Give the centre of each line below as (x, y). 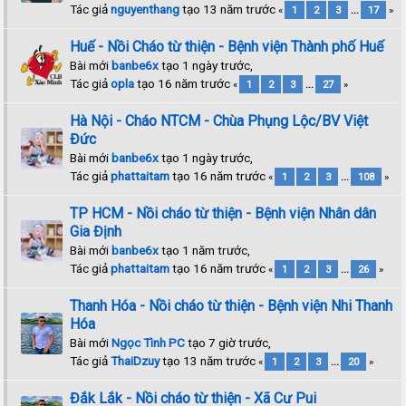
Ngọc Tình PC (149, 342)
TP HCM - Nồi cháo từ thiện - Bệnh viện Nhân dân (223, 213)
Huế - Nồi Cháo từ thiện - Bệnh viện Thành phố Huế (227, 46)
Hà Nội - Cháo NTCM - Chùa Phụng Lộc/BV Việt (219, 121)
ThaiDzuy (135, 360)
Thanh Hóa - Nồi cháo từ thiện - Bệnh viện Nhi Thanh (232, 305)
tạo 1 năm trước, (205, 250)
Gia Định (96, 231)
